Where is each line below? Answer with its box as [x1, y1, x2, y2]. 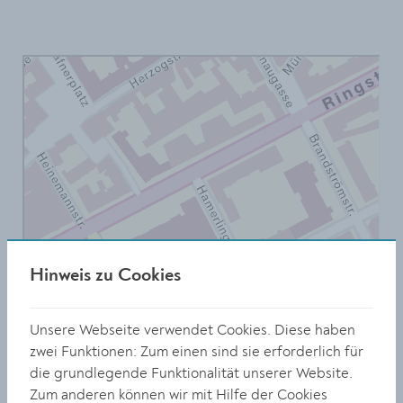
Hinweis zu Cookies [30, 265, 181, 285]
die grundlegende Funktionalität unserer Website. [30, 364, 353, 382]
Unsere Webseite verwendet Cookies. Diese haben [30, 321, 355, 339]
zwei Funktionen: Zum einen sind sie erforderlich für [30, 343, 363, 361]
